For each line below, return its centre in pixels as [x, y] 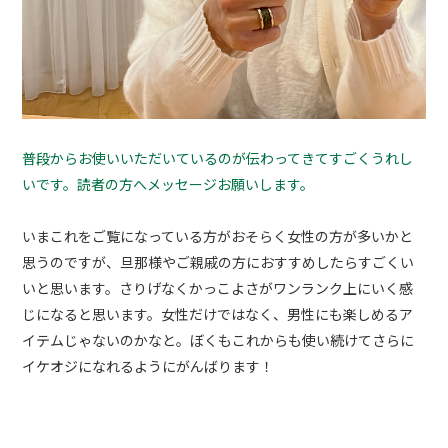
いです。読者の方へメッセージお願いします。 [168, 184]
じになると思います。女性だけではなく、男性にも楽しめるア [218, 314]
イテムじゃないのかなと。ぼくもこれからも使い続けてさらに [218, 340]
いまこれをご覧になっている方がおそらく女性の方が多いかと [218, 236]
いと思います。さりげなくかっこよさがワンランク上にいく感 [218, 288]
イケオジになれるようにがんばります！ [148, 366]
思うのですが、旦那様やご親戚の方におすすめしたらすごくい [218, 262]
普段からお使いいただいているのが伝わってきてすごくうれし [218, 158]
